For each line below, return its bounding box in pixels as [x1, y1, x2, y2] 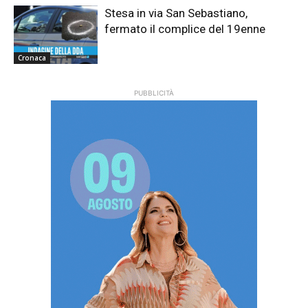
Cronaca [18, 53, 46, 63]
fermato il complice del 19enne [104, 21, 266, 36]
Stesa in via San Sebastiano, [104, 5, 248, 20]
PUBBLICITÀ [134, 89, 174, 98]
